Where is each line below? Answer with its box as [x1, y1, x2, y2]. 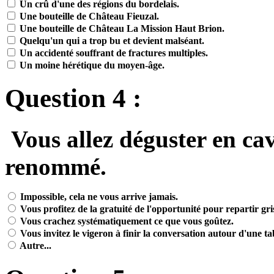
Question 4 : [5, 84, 141, 113]
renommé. [5, 154, 106, 180]
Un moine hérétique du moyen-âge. [17, 60, 165, 71]
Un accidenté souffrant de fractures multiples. [17, 48, 208, 59]
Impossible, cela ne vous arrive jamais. [18, 191, 178, 202]
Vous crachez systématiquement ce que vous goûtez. [18, 216, 234, 227]
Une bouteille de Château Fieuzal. [17, 11, 159, 22]
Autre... [18, 240, 51, 251]
